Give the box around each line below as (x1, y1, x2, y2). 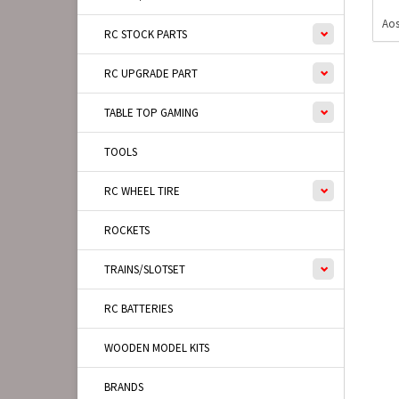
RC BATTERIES (104, 301, 173, 316)
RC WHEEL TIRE (104, 183, 180, 199)
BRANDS (104, 379, 143, 395)
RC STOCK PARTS (104, 27, 187, 42)
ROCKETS (104, 223, 150, 238)
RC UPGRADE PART (104, 66, 198, 81)
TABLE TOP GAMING (104, 105, 199, 120)
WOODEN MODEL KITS (104, 340, 209, 355)
